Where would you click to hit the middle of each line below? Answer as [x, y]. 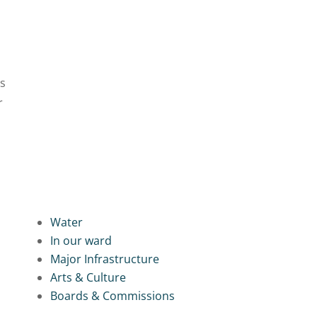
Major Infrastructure [104, 259]
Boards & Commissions [112, 296]
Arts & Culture [88, 278]
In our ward [81, 241]
